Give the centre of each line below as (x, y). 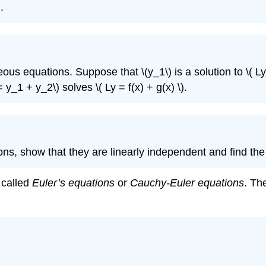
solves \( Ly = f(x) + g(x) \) (123, 87)
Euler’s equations (73, 183)
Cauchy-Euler (162, 183)
